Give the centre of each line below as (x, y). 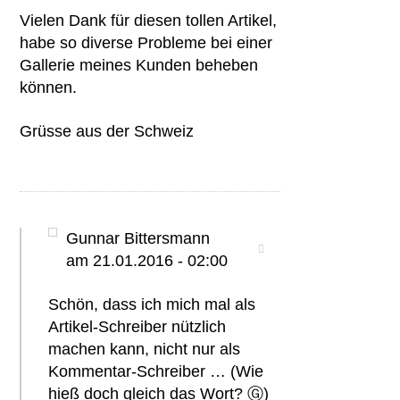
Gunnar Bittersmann (138, 238)
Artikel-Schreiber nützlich (137, 327)
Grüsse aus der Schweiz (107, 131)
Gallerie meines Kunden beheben (139, 65)
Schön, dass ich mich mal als (152, 304)
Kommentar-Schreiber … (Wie (156, 371)
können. (49, 87)
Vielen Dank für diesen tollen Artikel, (149, 21)
